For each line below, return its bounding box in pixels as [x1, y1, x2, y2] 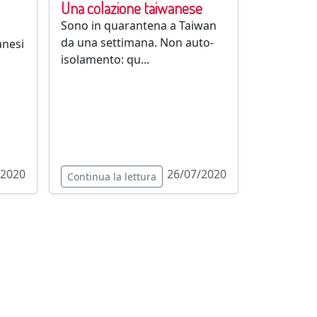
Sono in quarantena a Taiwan [60, 18, 217, 33]
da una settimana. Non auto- [60, 35, 214, 50]
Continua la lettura [67, 170, 156, 183]
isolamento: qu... [60, 52, 149, 67]
